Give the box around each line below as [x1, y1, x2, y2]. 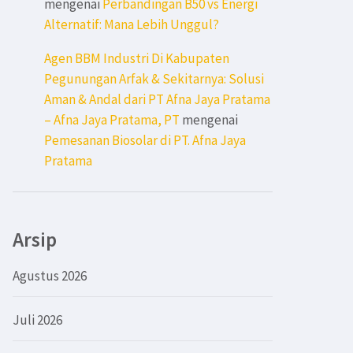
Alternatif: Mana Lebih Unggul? [44, 16, 219, 34]
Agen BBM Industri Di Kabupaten [44, 50, 229, 68]
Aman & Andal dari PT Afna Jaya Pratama [44, 91, 270, 109]
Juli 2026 [13, 310, 62, 329]
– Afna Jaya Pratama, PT [44, 111, 180, 129]
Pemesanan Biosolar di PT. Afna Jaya [44, 132, 246, 150]
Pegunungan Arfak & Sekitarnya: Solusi [44, 70, 264, 88]
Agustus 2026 [13, 266, 87, 284]
